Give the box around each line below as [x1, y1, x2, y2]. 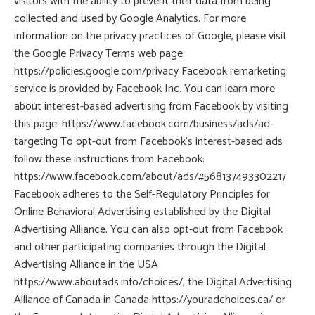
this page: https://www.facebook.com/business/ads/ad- [14, 115, 274, 134]
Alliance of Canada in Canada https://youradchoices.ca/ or [14, 290, 285, 310]
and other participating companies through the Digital [14, 238, 266, 257]
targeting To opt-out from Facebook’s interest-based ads [14, 132, 283, 152]
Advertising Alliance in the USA [14, 255, 158, 275]
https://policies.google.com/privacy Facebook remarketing [14, 62, 286, 82]
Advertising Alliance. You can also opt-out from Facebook [14, 220, 283, 240]
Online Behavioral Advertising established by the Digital [14, 202, 271, 222]
